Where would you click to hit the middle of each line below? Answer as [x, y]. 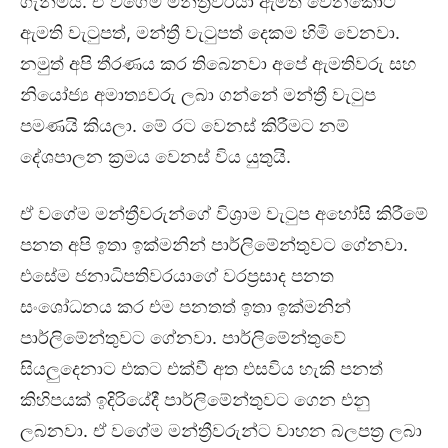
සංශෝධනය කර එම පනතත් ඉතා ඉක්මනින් [185, 307]
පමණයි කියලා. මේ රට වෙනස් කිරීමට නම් [184, 126]
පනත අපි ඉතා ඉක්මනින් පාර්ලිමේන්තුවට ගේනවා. [214, 245]
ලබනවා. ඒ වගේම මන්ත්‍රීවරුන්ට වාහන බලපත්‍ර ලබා [221, 431]
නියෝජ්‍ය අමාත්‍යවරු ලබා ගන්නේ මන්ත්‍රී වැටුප [198, 95]
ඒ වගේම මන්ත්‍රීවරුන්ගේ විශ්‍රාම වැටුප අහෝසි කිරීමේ [224, 214]
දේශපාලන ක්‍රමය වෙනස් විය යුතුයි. [155, 157]
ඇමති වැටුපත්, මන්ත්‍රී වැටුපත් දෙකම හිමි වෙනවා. [210, 33]
